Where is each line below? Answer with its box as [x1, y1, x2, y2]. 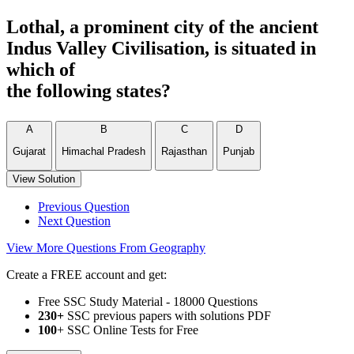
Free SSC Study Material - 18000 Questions [38, 294, 258, 308]
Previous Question [38, 199, 130, 213]
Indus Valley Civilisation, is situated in [6, 38, 316, 58]
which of [6, 59, 75, 80]
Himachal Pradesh [62, 145, 145, 158]
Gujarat [13, 145, 46, 158]
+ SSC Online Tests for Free [57, 322, 198, 337]
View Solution [13, 172, 75, 185]
